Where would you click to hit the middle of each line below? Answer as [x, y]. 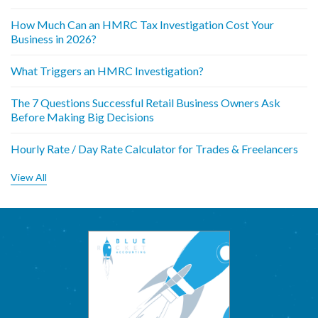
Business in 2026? [54, 38]
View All [29, 177]
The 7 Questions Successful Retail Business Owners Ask [146, 102]
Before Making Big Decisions [82, 116]
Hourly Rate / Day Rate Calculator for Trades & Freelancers [154, 148]
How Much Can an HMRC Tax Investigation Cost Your [142, 24]
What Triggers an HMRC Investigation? [107, 70]
